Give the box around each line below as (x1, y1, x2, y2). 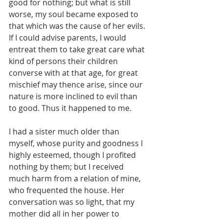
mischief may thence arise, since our (9, 79, 145, 90)
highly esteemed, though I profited (9, 150, 138, 161)
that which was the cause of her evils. (9, 21, 147, 32)
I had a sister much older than (9, 126, 121, 137)
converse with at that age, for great (9, 67, 140, 79)
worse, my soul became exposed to (9, 9, 140, 20)
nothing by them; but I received (9, 161, 126, 173)
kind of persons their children (9, 56, 120, 67)
